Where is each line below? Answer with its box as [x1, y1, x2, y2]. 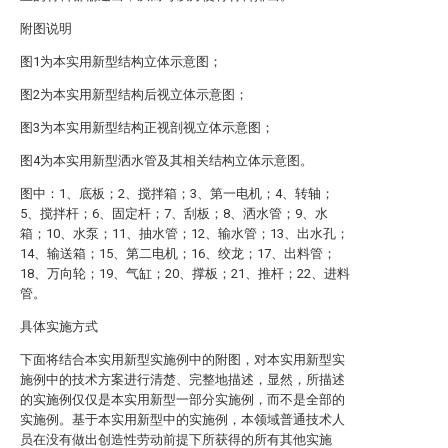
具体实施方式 [20, 319, 98, 334]
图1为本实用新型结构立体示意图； [20, 54, 222, 69]
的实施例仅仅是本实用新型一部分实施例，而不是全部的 [20, 392, 345, 407]
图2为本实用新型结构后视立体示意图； [20, 87, 248, 102]
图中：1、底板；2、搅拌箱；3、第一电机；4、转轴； [20, 186, 334, 201]
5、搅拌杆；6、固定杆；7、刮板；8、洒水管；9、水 [20, 206, 328, 221]
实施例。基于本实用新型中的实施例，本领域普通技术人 [20, 412, 345, 427]
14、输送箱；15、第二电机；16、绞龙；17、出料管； [20, 246, 336, 261]
